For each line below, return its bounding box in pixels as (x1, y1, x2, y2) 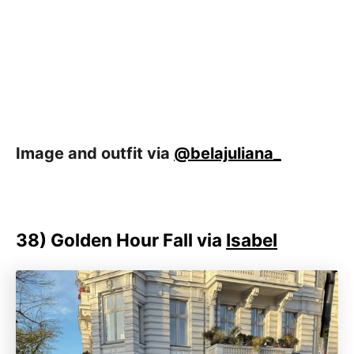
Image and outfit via (16, 143, 174, 163)
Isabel (226, 228, 277, 250)
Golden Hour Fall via (51, 228, 226, 250)
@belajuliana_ (174, 143, 281, 163)
